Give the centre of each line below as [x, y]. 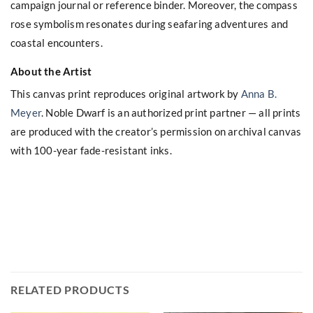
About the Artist [51, 71]
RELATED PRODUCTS [70, 290]
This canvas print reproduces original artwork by [126, 93]
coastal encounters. [57, 42]
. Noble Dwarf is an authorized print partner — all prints [171, 112]
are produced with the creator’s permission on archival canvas [156, 131]
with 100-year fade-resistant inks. [91, 150]
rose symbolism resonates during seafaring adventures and [150, 23]
